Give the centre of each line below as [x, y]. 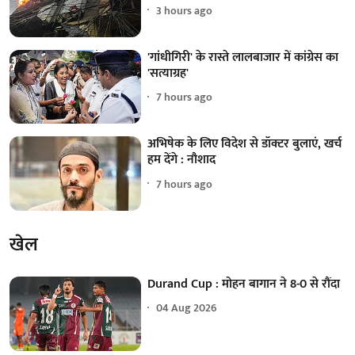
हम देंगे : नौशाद [182, 160]
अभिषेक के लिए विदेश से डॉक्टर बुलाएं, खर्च [245, 144]
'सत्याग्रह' [168, 73]
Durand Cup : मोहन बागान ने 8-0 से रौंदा [244, 284]
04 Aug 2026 [187, 308]
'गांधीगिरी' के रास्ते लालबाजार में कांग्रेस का [243, 57]
